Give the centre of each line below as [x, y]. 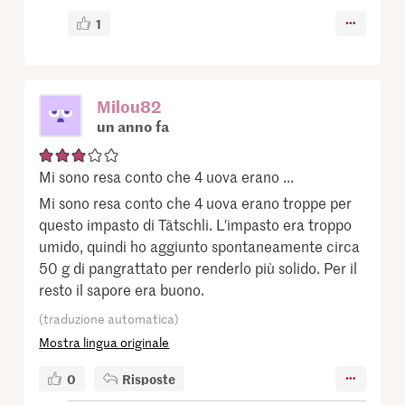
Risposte [149, 378]
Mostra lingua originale [104, 342]
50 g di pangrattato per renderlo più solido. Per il [198, 267]
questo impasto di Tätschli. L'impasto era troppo [196, 224]
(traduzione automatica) [109, 318]
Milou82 [129, 106]
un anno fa [133, 125]
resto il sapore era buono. [122, 289]
